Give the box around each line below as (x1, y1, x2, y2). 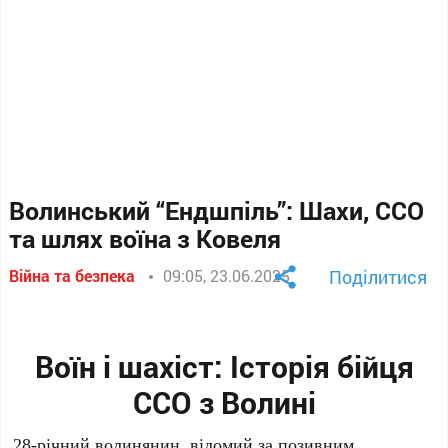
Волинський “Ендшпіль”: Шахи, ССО (9, 194, 425, 227)
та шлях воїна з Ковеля (9, 222, 282, 255)
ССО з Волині (132, 383, 316, 422)
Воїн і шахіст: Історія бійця (34, 347, 414, 386)
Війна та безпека (9, 265, 136, 286)
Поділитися (328, 265, 427, 289)
